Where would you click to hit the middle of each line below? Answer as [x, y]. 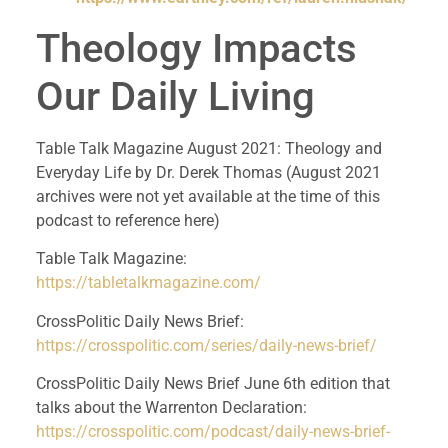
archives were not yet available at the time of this [207, 196]
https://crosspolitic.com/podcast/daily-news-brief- [212, 431]
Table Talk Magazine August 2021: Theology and [208, 148]
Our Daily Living [175, 96]
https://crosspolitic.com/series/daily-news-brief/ [206, 345]
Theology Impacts [196, 48]
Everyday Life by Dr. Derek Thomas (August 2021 [208, 172]
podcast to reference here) [127, 220]
